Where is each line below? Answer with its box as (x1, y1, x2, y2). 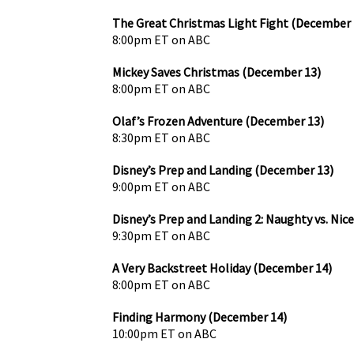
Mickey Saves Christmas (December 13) (112, 63, 321, 80)
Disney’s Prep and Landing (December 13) (112, 161, 333, 178)
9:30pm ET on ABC (112, 227, 210, 243)
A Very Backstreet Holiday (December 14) (112, 259, 332, 276)
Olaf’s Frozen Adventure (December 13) (112, 112, 324, 129)
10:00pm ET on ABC (112, 325, 217, 341)
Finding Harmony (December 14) (112, 308, 287, 325)
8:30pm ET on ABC (112, 129, 210, 145)
